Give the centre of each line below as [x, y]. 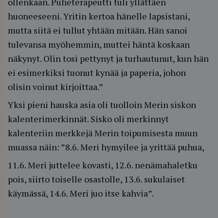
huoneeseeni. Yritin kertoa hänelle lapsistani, [99, 16]
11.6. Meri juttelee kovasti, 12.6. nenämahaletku [103, 165]
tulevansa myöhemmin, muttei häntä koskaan [99, 44]
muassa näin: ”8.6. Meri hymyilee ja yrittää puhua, [106, 147]
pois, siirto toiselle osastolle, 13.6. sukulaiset [96, 179]
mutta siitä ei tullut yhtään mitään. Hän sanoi [98, 30]
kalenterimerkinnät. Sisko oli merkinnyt [88, 119]
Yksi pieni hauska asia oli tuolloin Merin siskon [102, 105]
